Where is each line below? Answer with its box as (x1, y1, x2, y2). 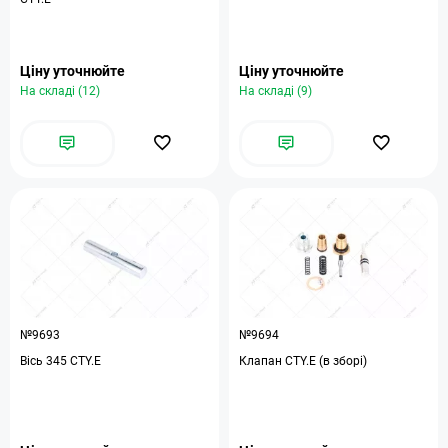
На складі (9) (239, 84, 312, 98)
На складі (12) (20, 84, 100, 98)
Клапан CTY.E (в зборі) (239, 354, 367, 368)
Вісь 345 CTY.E (70, 354, 101, 368)
